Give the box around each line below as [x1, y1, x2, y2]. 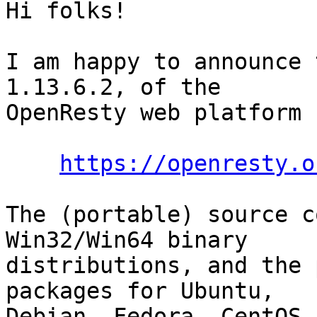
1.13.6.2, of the [6, 74, 221, 100]
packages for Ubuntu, [6, 278, 275, 304]
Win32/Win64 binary [6, 227, 248, 253]
